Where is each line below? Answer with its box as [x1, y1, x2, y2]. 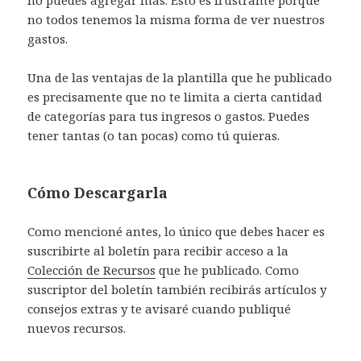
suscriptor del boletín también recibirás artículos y [27, 281, 327, 298]
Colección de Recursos [27, 262, 156, 279]
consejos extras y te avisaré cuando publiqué [27, 301, 292, 317]
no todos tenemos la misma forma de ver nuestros [27, 11, 326, 28]
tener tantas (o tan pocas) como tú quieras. [27, 127, 280, 144]
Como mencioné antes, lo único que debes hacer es [27, 223, 326, 240]
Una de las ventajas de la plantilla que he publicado [27, 69, 333, 86]
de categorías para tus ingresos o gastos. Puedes [27, 108, 310, 125]
